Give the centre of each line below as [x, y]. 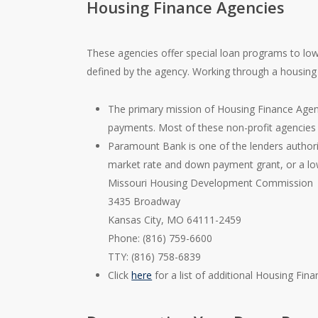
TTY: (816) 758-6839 [155, 256]
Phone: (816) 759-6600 [160, 238]
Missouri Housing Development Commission [211, 182]
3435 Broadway [144, 201]
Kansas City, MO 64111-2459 [175, 219]
